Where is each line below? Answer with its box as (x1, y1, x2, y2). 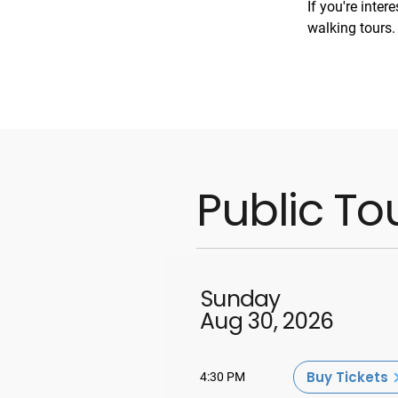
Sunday (201, 283, 281, 314)
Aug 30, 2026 (200, 306, 333, 337)
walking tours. (307, 20, 395, 36)
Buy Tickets (306, 368, 388, 386)
